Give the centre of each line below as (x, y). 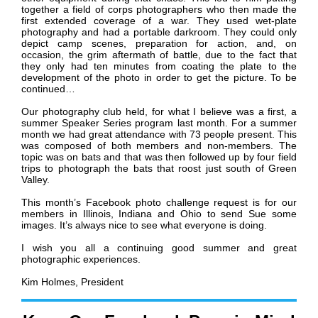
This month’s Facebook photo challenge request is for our (159, 203)
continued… (48, 89)
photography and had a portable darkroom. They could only (159, 32)
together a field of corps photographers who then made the (159, 10)
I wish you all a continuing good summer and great (159, 248)
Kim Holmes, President (72, 282)
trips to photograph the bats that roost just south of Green (159, 169)
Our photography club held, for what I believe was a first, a (159, 112)
